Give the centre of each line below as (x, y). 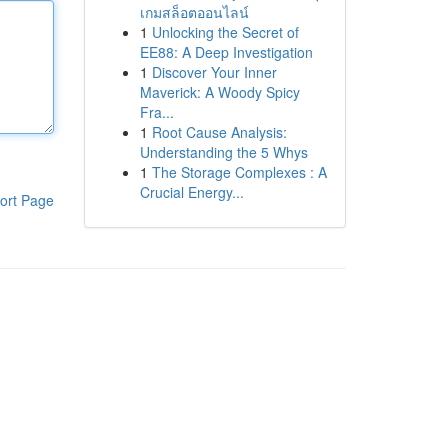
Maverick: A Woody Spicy (219, 92)
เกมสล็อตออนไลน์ (194, 12)
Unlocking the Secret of (225, 32)
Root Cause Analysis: (219, 132)
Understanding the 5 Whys (223, 152)
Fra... (156, 112)
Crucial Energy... (191, 192)
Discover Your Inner (214, 72)
